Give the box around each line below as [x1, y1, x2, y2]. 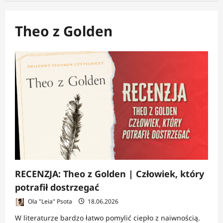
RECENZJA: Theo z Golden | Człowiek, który [15, 167, 204, 180]
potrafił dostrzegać [15, 181, 99, 193]
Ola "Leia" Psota [26, 197, 72, 206]
